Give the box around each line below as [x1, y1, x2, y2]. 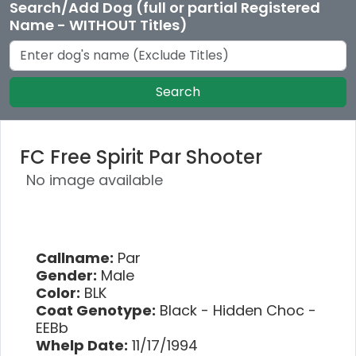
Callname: [36, 247, 114, 268]
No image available [26, 169, 163, 190]
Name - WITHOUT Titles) [10, 14, 188, 35]
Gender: [36, 265, 97, 285]
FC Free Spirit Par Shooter [20, 143, 262, 170]
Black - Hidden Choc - [156, 300, 316, 320]
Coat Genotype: [36, 300, 156, 320]
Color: [36, 282, 80, 303]
